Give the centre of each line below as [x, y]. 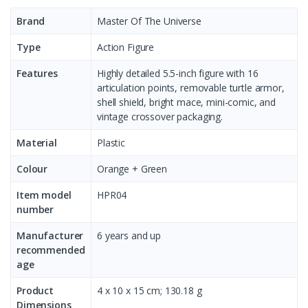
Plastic [111, 143]
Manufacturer [50, 236]
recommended [51, 250]
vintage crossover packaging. [160, 117]
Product [35, 291]
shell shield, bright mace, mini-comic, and [186, 102]
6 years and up [129, 236]
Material [37, 143]
